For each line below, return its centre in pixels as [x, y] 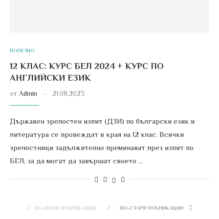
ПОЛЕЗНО [22, 50]
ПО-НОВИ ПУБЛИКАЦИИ [65, 208]
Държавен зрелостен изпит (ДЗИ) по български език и [102, 121]
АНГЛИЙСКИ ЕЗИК [50, 78]
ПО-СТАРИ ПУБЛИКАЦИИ [152, 208]
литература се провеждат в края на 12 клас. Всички [97, 134]
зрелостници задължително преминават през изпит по [102, 147]
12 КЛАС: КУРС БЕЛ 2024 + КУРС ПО [87, 66]
